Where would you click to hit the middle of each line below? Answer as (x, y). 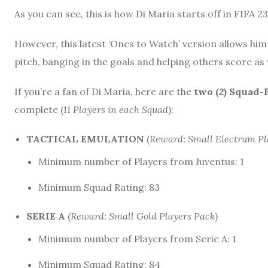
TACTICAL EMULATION (86, 138)
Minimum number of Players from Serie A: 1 (137, 238)
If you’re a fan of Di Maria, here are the (104, 91)
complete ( (39, 109)
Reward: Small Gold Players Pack (143, 216)
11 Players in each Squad (116, 109)
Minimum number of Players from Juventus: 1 (141, 161)
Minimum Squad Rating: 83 (99, 187)
